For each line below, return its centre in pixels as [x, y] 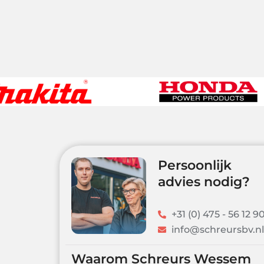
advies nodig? [171, 182]
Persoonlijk [162, 166]
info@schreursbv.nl [185, 229]
